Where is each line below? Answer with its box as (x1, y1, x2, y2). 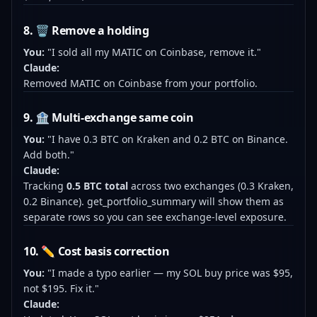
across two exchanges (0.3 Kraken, (128, 179, 294, 192)
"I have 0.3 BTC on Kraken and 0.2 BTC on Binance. (45, 132, 288, 146)
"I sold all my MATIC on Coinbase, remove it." (45, 45, 261, 59)
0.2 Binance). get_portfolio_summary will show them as (23, 195, 284, 208)
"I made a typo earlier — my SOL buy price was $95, (45, 266, 293, 279)
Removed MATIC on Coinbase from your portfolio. (23, 76, 258, 90)
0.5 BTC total (67, 179, 128, 192)
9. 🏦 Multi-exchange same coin (23, 110, 194, 125)
